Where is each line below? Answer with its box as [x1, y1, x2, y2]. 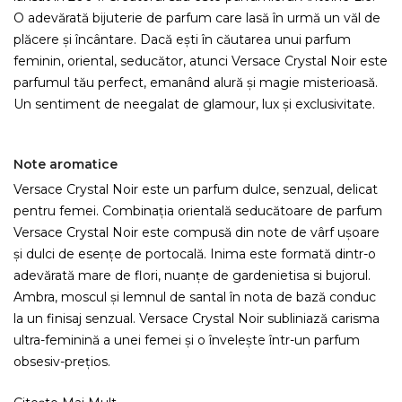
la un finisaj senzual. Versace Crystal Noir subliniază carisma [13, 310, 380, 327]
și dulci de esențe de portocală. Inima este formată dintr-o [13, 246, 376, 262]
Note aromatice [13, 156, 118, 172]
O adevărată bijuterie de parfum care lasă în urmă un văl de [13, 10, 380, 26]
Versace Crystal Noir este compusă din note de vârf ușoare [13, 224, 380, 240]
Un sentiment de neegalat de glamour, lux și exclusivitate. [13, 96, 375, 112]
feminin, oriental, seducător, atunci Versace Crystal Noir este [13, 53, 388, 69]
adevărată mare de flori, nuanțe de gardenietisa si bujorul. [13, 267, 371, 284]
